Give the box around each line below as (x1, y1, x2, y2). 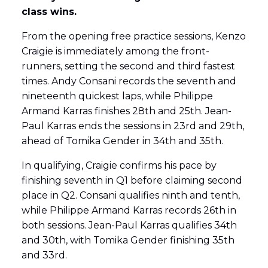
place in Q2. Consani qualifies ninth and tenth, (21, 190, 240, 202)
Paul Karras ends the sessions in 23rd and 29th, (21, 120, 244, 132)
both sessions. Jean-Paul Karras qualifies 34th (21, 220, 237, 232)
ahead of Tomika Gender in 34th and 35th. (21, 135, 223, 147)
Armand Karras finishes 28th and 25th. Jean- (21, 105, 232, 117)
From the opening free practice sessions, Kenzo (21, 31, 246, 42)
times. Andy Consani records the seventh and (21, 75, 236, 87)
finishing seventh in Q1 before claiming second (21, 175, 242, 187)
